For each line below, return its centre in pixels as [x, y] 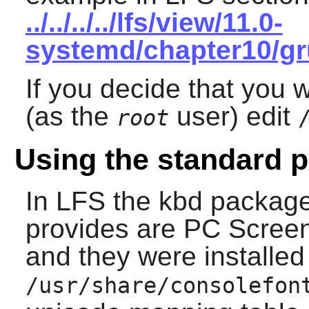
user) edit [233, 117]
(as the [71, 117]
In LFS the [92, 201]
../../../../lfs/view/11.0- [154, 23]
